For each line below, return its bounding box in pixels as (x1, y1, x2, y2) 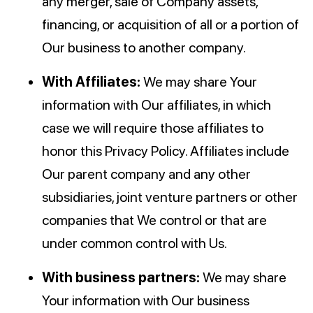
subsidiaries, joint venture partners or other (42, 189, 298, 206)
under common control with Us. (42, 235, 227, 252)
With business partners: (42, 269, 200, 286)
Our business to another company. (42, 39, 246, 57)
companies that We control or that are (42, 212, 267, 229)
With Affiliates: (42, 73, 140, 91)
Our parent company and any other (42, 166, 251, 183)
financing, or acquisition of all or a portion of (42, 16, 299, 34)
